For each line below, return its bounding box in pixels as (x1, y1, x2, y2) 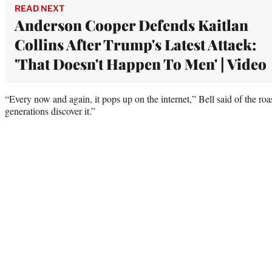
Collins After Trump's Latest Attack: (15, 34, 256, 54)
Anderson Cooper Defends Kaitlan (15, 15, 248, 35)
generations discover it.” (5, 104, 95, 117)
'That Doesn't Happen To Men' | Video (15, 53, 267, 73)
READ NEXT (15, 2, 64, 13)
